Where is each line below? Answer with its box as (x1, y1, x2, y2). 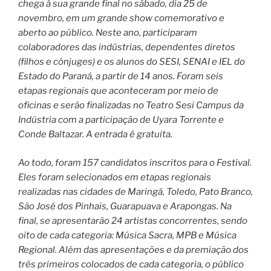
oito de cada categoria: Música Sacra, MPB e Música (18, 229, 237, 241)
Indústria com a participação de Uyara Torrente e (18, 114, 224, 126)
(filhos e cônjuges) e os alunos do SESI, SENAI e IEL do (18, 56, 245, 68)
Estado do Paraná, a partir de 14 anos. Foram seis (18, 71, 223, 82)
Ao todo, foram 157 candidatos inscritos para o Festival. (18, 157, 252, 168)
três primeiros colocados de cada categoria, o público (18, 258, 244, 270)
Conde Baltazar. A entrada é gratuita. (18, 129, 172, 140)
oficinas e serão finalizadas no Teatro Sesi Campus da (18, 100, 244, 111)
